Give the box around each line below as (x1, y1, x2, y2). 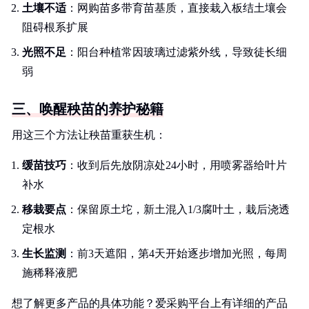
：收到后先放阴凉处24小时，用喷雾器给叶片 (66, 159, 287, 171)
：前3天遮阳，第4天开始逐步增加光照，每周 (66, 248, 287, 259)
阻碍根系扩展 (22, 21, 88, 33)
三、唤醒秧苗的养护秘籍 (12, 101, 163, 117)
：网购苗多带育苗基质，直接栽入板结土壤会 (66, 2, 287, 14)
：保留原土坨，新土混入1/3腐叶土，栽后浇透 (66, 203, 290, 215)
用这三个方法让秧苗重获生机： (12, 129, 166, 141)
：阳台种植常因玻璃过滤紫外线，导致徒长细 (66, 46, 287, 58)
